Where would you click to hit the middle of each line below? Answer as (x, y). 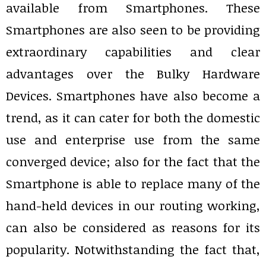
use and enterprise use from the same (133, 140)
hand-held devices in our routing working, (133, 205)
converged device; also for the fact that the (133, 161)
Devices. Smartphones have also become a (133, 96)
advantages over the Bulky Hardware (133, 74)
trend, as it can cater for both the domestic (133, 118)
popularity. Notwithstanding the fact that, (133, 249)
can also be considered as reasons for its (133, 227)
